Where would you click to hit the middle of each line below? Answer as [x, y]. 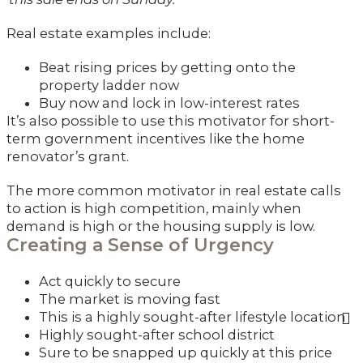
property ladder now [109, 85]
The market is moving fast [130, 299]
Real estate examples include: [109, 33]
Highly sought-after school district [157, 334]
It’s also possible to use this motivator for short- [171, 120]
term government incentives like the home [156, 138]
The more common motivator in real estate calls [174, 190]
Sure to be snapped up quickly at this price [186, 352]
